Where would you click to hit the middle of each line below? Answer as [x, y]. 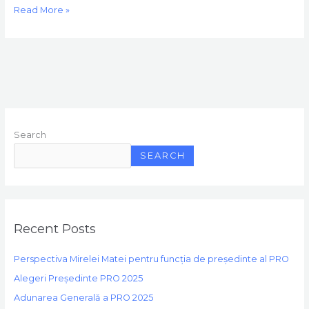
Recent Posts [54, 229]
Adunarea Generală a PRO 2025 [83, 298]
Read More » [41, 10]
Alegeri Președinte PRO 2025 [78, 279]
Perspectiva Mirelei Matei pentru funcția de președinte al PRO [151, 259]
